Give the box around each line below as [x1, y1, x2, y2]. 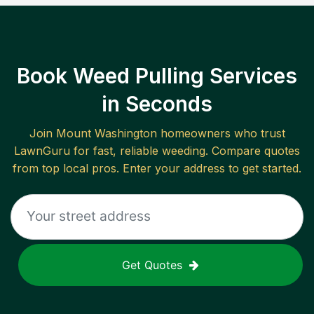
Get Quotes [122, 258, 182, 273]
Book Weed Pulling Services [17, 63, 297, 89]
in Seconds [102, 91, 212, 117]
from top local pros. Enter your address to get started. [13, 161, 301, 176]
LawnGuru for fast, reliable [14, 144, 162, 158]
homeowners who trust [156, 126, 285, 141]
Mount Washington [55, 126, 157, 141]
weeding [162, 144, 205, 158]
